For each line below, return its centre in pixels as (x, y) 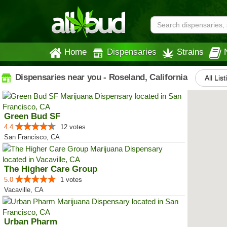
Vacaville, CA (24, 190)
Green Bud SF (32, 116)
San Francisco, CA (32, 137)
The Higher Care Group (51, 169)
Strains (190, 52)
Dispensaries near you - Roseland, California (100, 77)
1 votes (71, 180)
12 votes (73, 127)
